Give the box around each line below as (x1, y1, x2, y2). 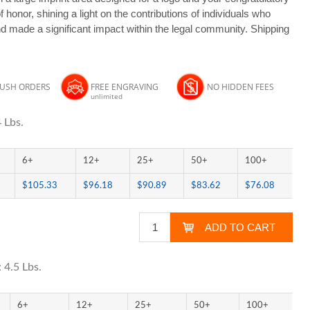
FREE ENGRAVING (90, 81, 158, 93)
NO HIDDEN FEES (206, 81, 274, 93)
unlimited (90, 91, 122, 101)
